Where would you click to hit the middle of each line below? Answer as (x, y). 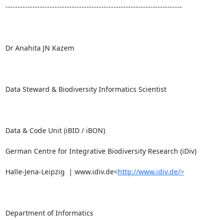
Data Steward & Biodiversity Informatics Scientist (86, 89)
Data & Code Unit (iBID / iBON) (55, 130)
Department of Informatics (49, 213)
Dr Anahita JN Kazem (40, 48)
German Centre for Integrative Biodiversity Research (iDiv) (101, 151)
